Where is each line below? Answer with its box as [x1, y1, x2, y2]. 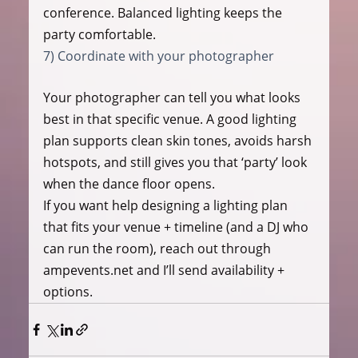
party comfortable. [42, 25, 156, 43]
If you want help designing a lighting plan [42, 196, 291, 214]
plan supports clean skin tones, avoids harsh [42, 131, 315, 149]
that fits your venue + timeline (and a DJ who [42, 217, 312, 236]
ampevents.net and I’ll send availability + [42, 261, 288, 279]
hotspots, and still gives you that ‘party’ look [42, 153, 310, 171]
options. [42, 282, 93, 300]
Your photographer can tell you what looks [42, 88, 304, 106]
